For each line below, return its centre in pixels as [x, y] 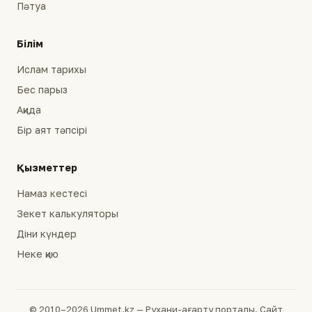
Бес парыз [42, 89]
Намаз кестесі [52, 193]
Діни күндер [47, 233]
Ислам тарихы [52, 69]
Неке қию [38, 253]
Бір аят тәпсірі [52, 130]
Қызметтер [47, 168]
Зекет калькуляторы [68, 213]
